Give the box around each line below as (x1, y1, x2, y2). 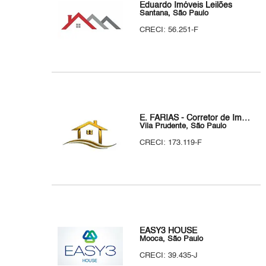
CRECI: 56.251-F (140, 26, 199, 34)
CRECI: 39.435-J (140, 252, 198, 259)
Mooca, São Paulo (140, 235, 204, 243)
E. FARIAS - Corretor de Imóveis (242, 114, 251, 122)
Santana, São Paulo (140, 9, 209, 17)
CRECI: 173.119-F (140, 139, 202, 147)
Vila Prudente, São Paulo (140, 122, 227, 130)
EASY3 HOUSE (140, 227, 198, 235)
